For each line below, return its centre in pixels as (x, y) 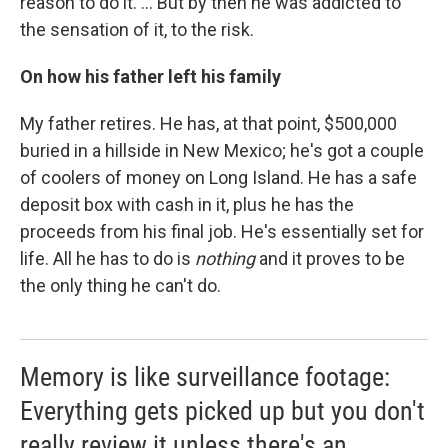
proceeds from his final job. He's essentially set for (222, 232)
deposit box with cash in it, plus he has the (187, 205)
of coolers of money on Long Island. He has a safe (218, 178)
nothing (225, 259)
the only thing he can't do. (120, 286)
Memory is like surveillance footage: (205, 377)
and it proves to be (330, 259)
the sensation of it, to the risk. (137, 30)
